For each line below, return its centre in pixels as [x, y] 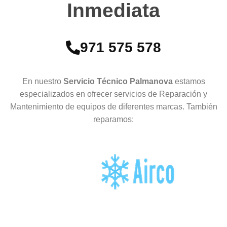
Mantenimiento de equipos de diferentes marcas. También [113, 107]
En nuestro [43, 82]
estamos [190, 82]
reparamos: [113, 120]
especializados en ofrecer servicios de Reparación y [113, 94]
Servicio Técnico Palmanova [119, 82]
